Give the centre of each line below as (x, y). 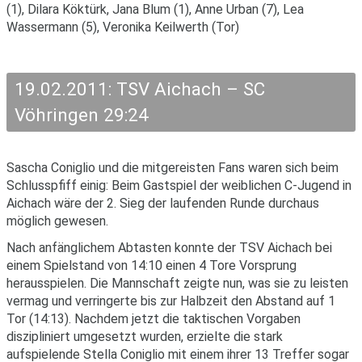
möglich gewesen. (57, 221)
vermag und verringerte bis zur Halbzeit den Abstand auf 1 (171, 301)
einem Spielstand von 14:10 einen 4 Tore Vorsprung (152, 265)
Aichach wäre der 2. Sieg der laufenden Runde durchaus (163, 203)
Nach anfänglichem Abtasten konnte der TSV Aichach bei (169, 247)
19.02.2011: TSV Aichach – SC (139, 89)
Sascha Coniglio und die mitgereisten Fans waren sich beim (173, 167)
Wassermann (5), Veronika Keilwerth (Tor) (123, 27)
